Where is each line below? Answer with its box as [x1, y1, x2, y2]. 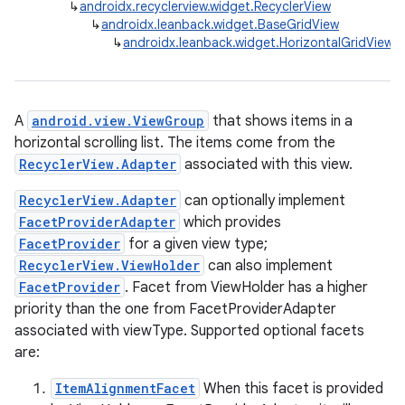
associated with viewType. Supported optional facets [14, 322, 364, 340]
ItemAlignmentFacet [55, 380, 195, 397]
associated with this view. [181, 155, 353, 174]
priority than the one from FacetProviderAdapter [14, 300, 336, 318]
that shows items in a [209, 112, 353, 130]
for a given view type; [125, 235, 268, 253]
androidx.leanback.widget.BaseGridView [101, 16, 339, 33]
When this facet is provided [200, 380, 383, 398]
